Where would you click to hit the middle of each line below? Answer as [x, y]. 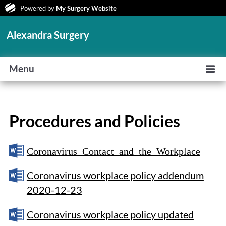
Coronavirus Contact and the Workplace [113, 150]
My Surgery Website [86, 8]
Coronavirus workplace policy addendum [115, 175]
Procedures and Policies [94, 121]
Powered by [38, 8]
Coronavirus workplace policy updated [110, 214]
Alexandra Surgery [48, 35]
